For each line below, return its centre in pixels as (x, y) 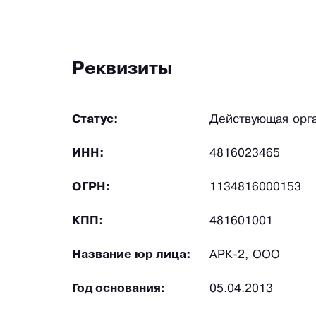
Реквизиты (122, 70)
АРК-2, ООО (245, 255)
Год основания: (119, 289)
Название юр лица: (132, 255)
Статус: (95, 120)
